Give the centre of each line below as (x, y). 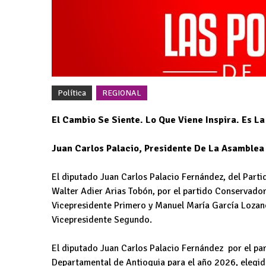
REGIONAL (122, 93)
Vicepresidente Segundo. (102, 219)
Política (72, 93)
